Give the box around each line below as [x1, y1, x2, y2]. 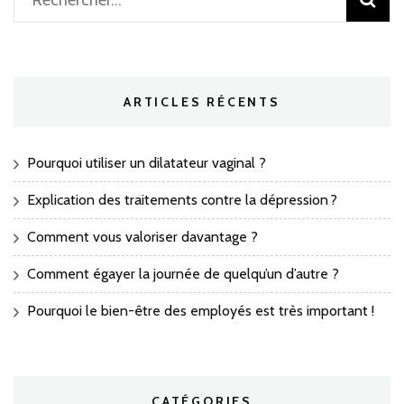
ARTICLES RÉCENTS [124, 93, 280, 110]
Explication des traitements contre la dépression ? [27, 190, 337, 208]
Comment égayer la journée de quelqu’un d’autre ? [27, 264, 339, 282]
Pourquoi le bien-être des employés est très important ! [27, 301, 374, 319]
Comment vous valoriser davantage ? [27, 227, 258, 245]
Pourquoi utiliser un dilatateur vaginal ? [27, 153, 266, 171]
